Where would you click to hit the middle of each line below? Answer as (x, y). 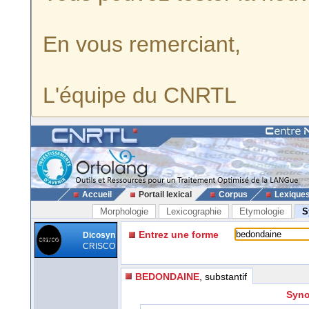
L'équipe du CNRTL (140, 95)
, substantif (223, 276)
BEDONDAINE (167, 276)
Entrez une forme (179, 235)
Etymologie (262, 211)
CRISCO (99, 246)
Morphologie (124, 211)
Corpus (233, 195)
